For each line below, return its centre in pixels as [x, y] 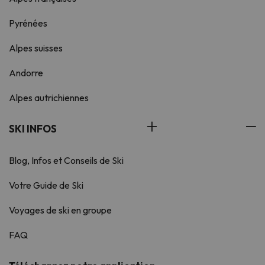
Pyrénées [28, 23]
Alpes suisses [36, 48]
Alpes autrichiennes [49, 98]
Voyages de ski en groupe [60, 210]
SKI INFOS [33, 129]
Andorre [26, 73]
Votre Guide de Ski [46, 185]
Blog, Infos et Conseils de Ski [66, 161]
